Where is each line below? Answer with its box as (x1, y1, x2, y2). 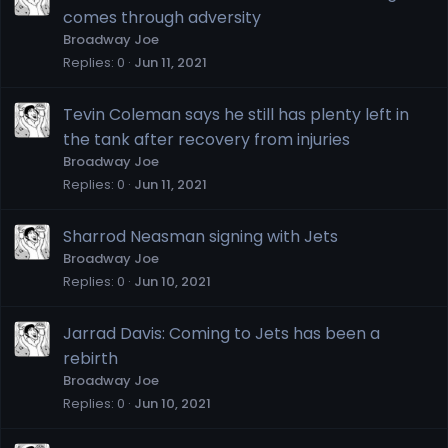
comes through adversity (63, 5, 261, 29)
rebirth (63, 346, 118, 370)
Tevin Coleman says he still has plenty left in (63, 102, 409, 126)
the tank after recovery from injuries (63, 127, 350, 151)
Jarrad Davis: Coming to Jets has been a (63, 321, 380, 345)
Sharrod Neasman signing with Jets (63, 224, 338, 248)
